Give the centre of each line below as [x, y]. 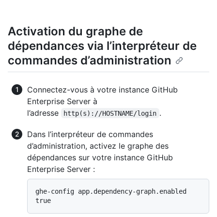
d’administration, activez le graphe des [98, 146]
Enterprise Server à [62, 101]
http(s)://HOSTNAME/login [110, 113]
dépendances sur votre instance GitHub [100, 157]
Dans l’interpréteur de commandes [90, 134]
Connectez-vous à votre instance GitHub [102, 89]
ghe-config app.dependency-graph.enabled [111, 191]
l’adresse [44, 113]
